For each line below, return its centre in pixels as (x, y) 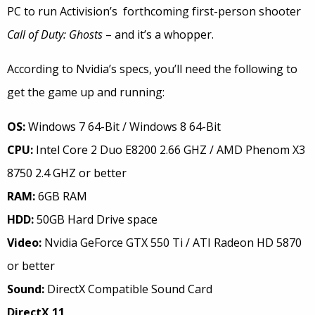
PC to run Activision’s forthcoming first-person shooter (154, 12)
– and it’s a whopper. (158, 35)
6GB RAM (61, 197)
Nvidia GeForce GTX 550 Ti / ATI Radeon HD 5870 (172, 243)
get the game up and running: (86, 92)
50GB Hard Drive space (96, 220)
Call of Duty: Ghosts (55, 35)
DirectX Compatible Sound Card (128, 289)
